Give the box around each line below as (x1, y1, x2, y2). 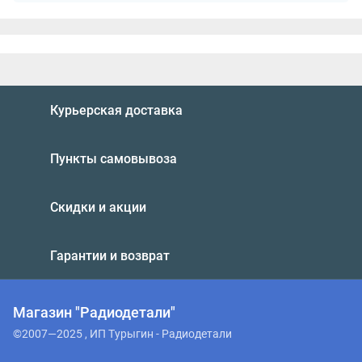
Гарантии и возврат (50, 247, 170, 263)
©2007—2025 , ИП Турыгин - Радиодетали (13, 327, 232, 340)
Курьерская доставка (50, 102, 183, 118)
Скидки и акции (50, 199, 146, 215)
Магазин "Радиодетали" (13, 304, 175, 321)
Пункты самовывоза (50, 150, 177, 166)
